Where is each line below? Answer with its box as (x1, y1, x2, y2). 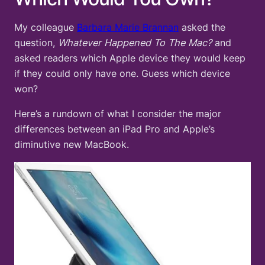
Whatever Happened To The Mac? (58, 37, 212, 49)
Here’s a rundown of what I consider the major (14, 108, 221, 120)
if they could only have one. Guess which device (14, 67, 230, 80)
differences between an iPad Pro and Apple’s (14, 123, 215, 135)
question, (14, 37, 58, 49)
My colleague (14, 21, 77, 34)
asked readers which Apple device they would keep (14, 52, 245, 64)
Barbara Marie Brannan (77, 21, 179, 34)
